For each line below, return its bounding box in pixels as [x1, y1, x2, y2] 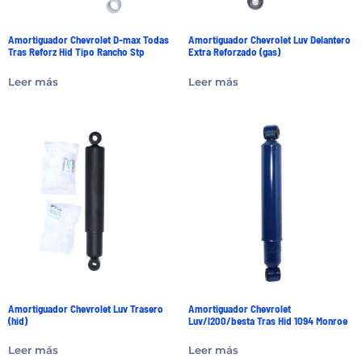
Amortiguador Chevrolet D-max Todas [8, 33, 169, 47]
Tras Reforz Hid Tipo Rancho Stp [8, 45, 145, 59]
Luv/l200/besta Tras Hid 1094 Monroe [187, 314, 347, 327]
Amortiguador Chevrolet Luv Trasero [8, 301, 163, 315]
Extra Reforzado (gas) [187, 45, 280, 59]
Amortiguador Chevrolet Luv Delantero [187, 33, 351, 47]
